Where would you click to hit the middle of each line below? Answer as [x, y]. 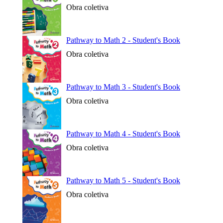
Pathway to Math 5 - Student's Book [123, 180]
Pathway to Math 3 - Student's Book [123, 87]
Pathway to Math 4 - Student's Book [123, 134]
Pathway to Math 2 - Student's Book [123, 40]
